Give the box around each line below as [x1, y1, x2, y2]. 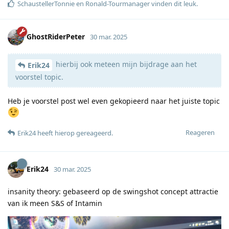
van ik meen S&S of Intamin [8, 198, 102, 209]
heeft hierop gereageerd [36, 128, 111, 138]
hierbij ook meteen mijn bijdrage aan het [54, 59, 197, 70]
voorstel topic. [15, 72, 63, 82]
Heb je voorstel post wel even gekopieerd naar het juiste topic [8, 96, 220, 106]
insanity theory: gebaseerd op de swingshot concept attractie [8, 187, 218, 197]
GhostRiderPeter [27, 32, 85, 42]
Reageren [186, 128, 215, 138]
